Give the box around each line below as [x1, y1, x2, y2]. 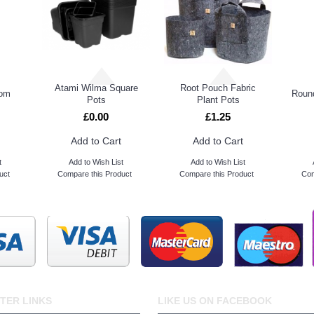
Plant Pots [196, 95, 240, 105]
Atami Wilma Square [54, 83, 138, 93]
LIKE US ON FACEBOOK [157, 295, 272, 306]
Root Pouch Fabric [180, 83, 256, 93]
